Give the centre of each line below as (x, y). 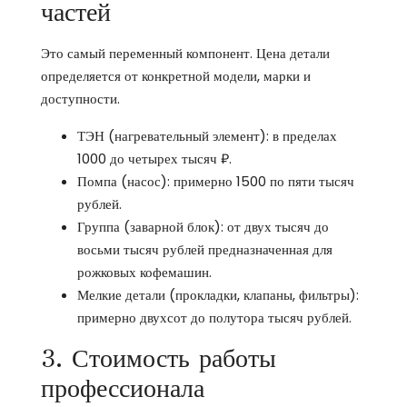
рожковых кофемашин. (144, 272)
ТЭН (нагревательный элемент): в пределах (207, 136)
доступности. (80, 99)
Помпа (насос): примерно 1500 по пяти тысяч (216, 181)
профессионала (123, 388)
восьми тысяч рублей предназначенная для (205, 249)
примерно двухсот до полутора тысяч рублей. (214, 318)
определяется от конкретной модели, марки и (176, 76)
